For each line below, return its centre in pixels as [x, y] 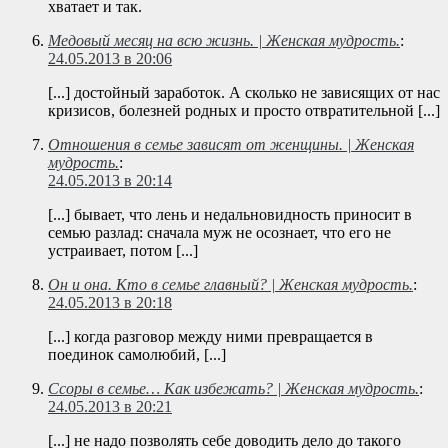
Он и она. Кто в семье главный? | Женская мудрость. [230, 285]
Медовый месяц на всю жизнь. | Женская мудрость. [224, 41]
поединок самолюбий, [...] [137, 355]
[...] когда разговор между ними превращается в [210, 337]
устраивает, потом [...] [123, 251]
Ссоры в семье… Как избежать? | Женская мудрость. [233, 389]
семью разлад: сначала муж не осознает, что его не [219, 233]
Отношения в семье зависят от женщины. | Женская [231, 145]
